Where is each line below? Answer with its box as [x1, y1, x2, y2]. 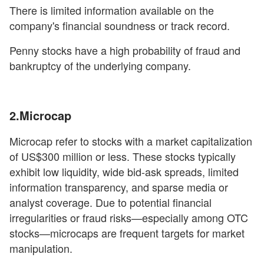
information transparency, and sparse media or [9, 179, 228, 194]
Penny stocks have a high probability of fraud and [9, 42, 240, 58]
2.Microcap [9, 107, 71, 124]
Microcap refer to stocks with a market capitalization [9, 133, 252, 148]
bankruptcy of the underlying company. [9, 58, 191, 73]
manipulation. [9, 240, 72, 256]
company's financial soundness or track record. [9, 18, 230, 33]
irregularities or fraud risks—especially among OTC [9, 210, 248, 225]
